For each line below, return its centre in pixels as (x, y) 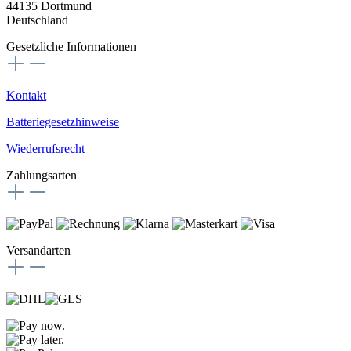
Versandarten (38, 251)
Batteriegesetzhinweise (63, 122)
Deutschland (37, 20)
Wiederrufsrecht (45, 149)
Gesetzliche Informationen (71, 47)
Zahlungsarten (42, 175)
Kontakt (26, 96)
